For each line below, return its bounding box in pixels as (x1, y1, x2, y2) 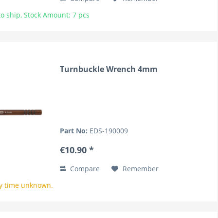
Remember (123, 163, 159, 173)
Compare (68, 163, 100, 173)
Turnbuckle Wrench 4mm (60, 63, 158, 74)
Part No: (60, 126, 90, 135)
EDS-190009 (90, 126, 128, 135)
